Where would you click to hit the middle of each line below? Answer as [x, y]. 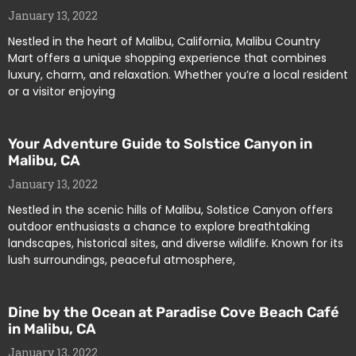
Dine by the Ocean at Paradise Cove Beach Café [174, 312]
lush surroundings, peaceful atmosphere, [122, 260]
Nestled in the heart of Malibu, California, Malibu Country [164, 41]
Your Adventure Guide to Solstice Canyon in [160, 144]
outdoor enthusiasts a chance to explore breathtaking [159, 226]
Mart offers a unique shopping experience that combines [167, 58]
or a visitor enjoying [62, 91]
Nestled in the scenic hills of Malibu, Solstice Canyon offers [170, 210]
